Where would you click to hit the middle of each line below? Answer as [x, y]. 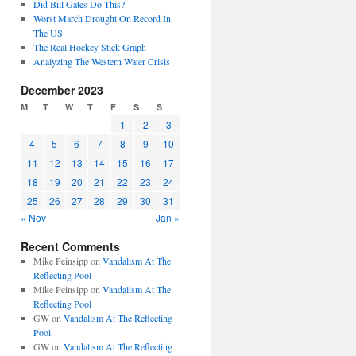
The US [48, 33]
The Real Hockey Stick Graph [89, 47]
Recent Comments [70, 246]
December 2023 [62, 90]
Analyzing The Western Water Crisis [101, 61]
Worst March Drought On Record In [102, 18]
